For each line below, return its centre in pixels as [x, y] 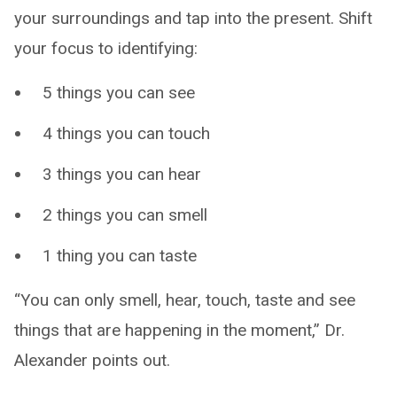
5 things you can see [119, 92]
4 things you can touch [126, 133]
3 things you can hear [122, 174]
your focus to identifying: [106, 48]
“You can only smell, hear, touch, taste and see [185, 300]
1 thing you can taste [120, 255]
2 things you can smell [125, 214]
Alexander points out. [92, 360]
